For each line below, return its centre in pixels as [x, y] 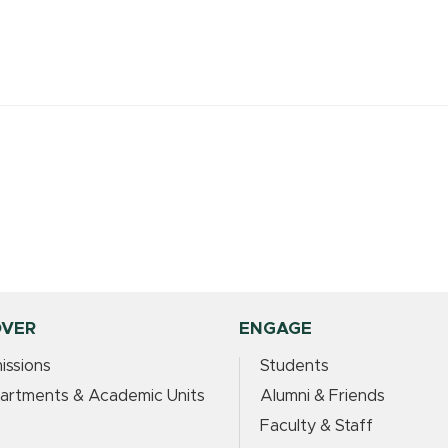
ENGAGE [275, 329]
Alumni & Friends [322, 396]
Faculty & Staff [316, 426]
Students [294, 366]
